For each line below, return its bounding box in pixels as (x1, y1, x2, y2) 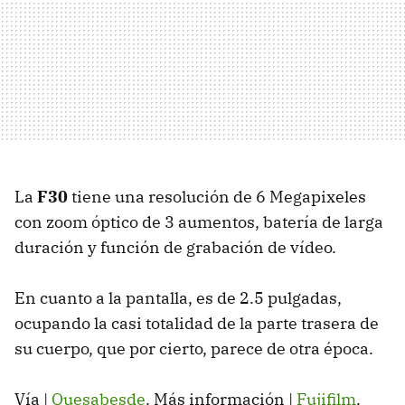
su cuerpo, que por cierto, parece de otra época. (14, 338, 373, 359)
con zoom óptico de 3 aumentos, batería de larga (14, 212, 383, 232)
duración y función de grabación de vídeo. (14, 237, 336, 258)
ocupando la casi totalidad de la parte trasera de (14, 313, 379, 334)
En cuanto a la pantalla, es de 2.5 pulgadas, (14, 287, 342, 308)
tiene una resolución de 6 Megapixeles (68, 186, 366, 207)
